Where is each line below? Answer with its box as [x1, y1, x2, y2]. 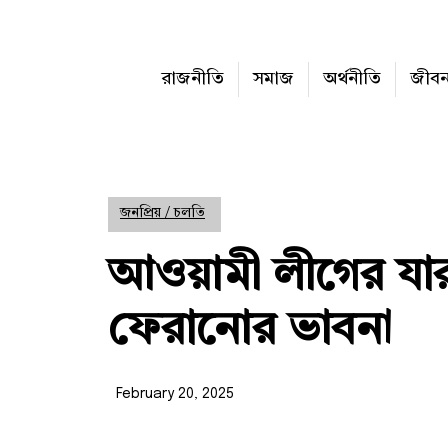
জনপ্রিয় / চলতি [120, 206, 205, 220]
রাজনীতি [162, 70, 224, 88]
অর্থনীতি [323, 70, 381, 88]
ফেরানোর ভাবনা [108, 309, 393, 354]
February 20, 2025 [116, 387, 234, 402]
